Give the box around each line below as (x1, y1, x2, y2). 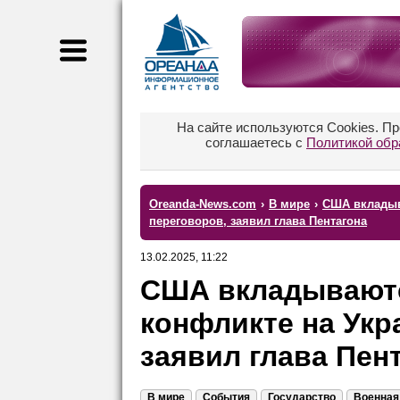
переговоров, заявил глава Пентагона (149, 214, 367, 228)
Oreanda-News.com (149, 197, 256, 211)
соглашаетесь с (205, 135, 306, 150)
